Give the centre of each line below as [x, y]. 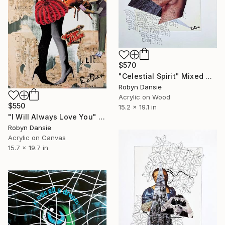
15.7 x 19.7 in [28, 148]
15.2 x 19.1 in [138, 107]
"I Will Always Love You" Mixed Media [102, 117]
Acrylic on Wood [144, 97]
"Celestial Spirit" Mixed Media [209, 76]
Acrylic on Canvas [37, 138]
